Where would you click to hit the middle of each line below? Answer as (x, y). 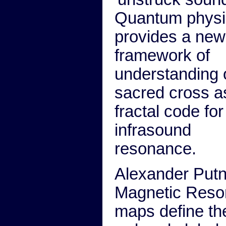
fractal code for (169, 111)
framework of (162, 55)
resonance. (155, 149)
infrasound (153, 130)
